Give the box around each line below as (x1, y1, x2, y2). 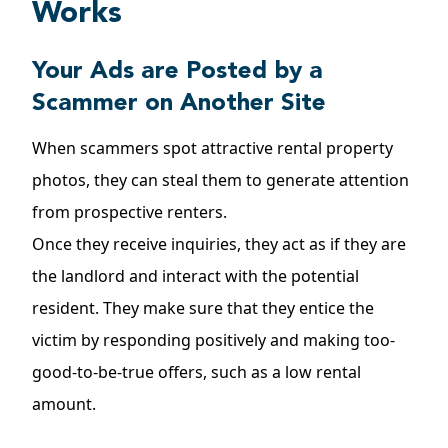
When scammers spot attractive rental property (32, 137, 393, 159)
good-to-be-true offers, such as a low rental (32, 361, 361, 383)
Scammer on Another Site (32, 92, 326, 116)
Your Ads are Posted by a (32, 60, 323, 84)
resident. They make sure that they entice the (32, 297, 374, 319)
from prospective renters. (32, 201, 227, 223)
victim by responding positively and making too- (32, 329, 395, 351)
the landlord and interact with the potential (32, 265, 359, 287)
